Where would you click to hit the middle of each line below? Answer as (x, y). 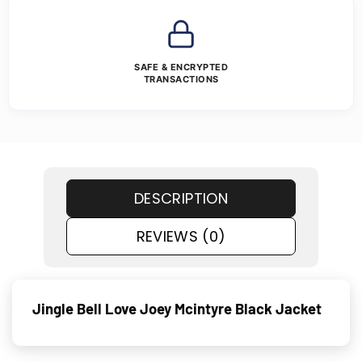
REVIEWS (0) (181, 236)
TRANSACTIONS (181, 79)
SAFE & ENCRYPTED (181, 67)
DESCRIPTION (181, 198)
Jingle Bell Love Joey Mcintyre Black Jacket (177, 309)
